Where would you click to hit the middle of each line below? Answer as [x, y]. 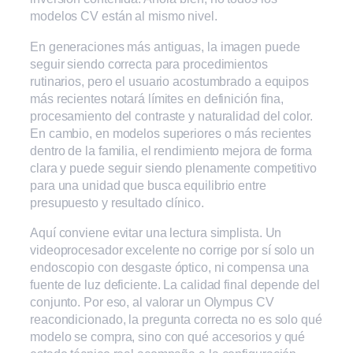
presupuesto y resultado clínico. [117, 202]
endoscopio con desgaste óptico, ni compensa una [170, 267]
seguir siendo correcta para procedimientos [149, 63]
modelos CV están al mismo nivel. [124, 16]
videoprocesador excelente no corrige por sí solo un [172, 249]
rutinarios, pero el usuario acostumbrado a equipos [169, 81]
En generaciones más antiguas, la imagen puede [165, 46]
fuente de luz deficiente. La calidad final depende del [175, 284]
